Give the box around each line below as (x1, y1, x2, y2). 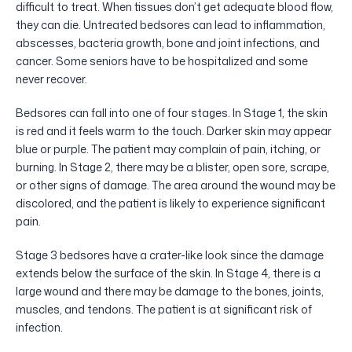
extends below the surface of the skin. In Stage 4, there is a (16, 265, 321, 280)
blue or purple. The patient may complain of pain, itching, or (16, 141, 321, 156)
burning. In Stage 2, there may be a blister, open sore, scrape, (16, 159, 329, 174)
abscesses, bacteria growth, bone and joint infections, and (16, 35, 320, 50)
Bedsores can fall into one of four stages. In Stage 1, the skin (16, 104, 328, 120)
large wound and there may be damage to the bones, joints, (16, 283, 324, 299)
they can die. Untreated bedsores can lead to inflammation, (16, 16, 325, 32)
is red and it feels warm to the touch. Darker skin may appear (16, 123, 332, 138)
